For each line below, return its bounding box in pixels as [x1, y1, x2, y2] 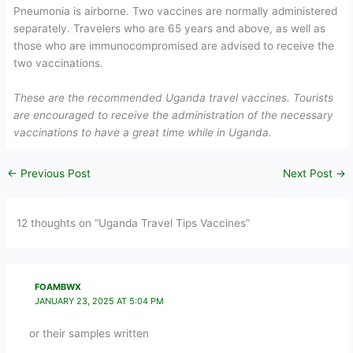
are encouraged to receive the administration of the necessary [13, 108, 334, 121]
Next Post [282, 167, 336, 180]
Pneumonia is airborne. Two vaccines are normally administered [13, 5, 338, 17]
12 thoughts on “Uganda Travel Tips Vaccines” [17, 217, 251, 230]
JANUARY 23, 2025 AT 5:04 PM [35, 295, 165, 307]
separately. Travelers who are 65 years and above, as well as [13, 22, 326, 35]
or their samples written [28, 326, 149, 340]
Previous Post [17, 167, 91, 180]
